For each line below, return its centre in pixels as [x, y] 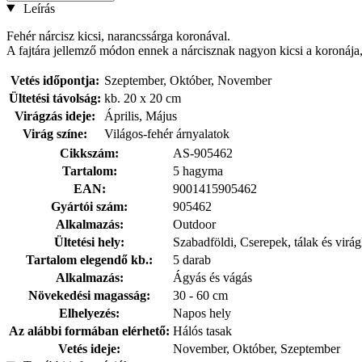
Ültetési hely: [89, 242]
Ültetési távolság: [55, 98]
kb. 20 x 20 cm [143, 98]
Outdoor [194, 224]
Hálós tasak [202, 330]
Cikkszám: [89, 153]
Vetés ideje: [89, 348]
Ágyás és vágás [213, 277]
